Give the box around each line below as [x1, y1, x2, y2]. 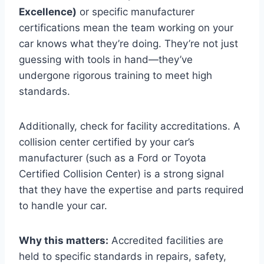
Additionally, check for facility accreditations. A [19, 120, 240, 132]
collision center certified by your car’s [19, 136, 194, 148]
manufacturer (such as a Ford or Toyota [19, 151, 206, 164]
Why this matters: [19, 234, 108, 246]
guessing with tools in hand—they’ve [19, 53, 193, 65]
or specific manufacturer [77, 5, 194, 18]
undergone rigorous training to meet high [19, 69, 212, 81]
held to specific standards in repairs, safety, [19, 250, 226, 262]
